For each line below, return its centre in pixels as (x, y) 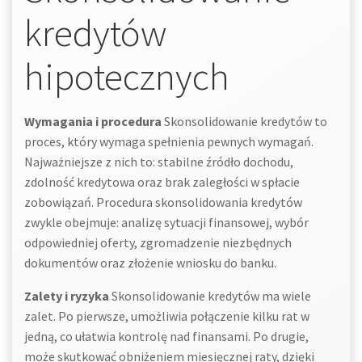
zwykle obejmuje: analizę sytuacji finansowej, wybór (166, 222)
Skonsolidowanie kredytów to (244, 121)
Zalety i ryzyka (67, 296)
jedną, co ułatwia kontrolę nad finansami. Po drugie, (166, 336)
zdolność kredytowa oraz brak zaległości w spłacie (162, 182)
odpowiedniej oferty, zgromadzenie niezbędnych (158, 242)
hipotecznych (127, 76)
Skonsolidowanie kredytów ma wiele (210, 296)
